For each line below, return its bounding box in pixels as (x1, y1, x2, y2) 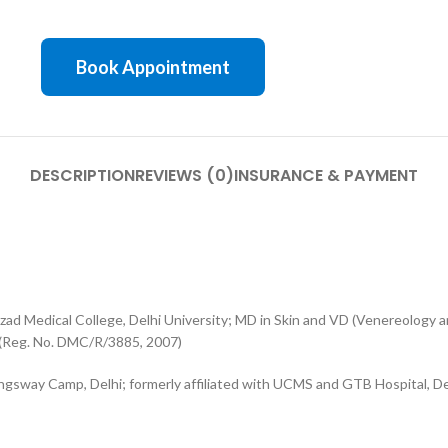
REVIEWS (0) (135, 164, 234, 187)
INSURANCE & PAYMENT (234, 164, 418, 187)
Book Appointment (75, 56, 230, 78)
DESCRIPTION (30, 164, 135, 187)
